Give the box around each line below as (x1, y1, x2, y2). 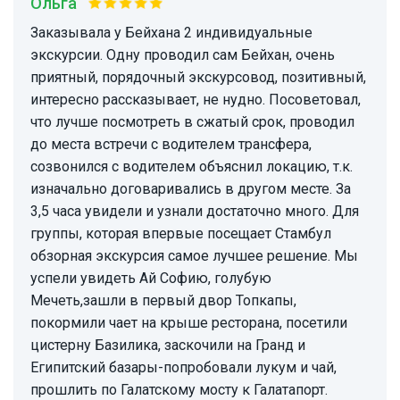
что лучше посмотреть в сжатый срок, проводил (30, 113, 354, 131)
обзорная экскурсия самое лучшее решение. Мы (30, 247, 358, 265)
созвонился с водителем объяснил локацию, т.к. (30, 158, 353, 176)
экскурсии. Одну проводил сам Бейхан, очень (30, 46, 335, 64)
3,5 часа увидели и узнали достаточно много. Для (30, 203, 359, 221)
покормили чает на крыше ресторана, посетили (30, 314, 347, 332)
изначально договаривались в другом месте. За (30, 180, 351, 198)
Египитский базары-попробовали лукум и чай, (30, 359, 337, 377)
